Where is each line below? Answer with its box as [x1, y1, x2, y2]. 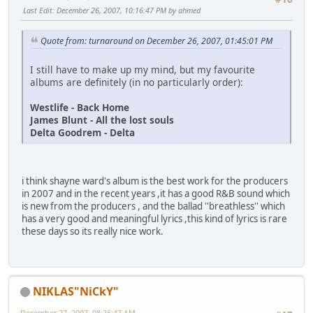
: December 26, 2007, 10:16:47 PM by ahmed [52, 5, 201, 16]
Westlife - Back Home [30, 101, 129, 115]
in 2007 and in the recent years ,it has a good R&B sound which [22, 187, 290, 201]
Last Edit [23, 5, 52, 16]
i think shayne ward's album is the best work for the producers [22, 175, 288, 188]
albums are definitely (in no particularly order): [30, 75, 243, 89]
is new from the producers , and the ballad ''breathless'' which [22, 200, 285, 213]
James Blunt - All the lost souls [30, 113, 174, 127]
